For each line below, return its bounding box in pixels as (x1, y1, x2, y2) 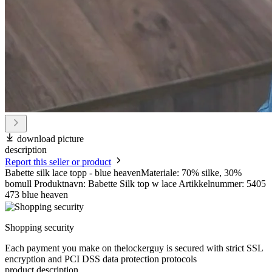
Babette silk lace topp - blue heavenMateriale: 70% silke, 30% (5, 168, 242, 178)
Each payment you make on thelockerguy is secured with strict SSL (5, 243, 263, 254)
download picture (17, 134, 84, 144)
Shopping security (5, 222, 74, 233)
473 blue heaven (5, 189, 68, 200)
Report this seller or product (5, 157, 111, 168)
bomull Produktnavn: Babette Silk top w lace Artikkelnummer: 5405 (5, 178, 266, 189)
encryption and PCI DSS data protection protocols (5, 254, 197, 265)
